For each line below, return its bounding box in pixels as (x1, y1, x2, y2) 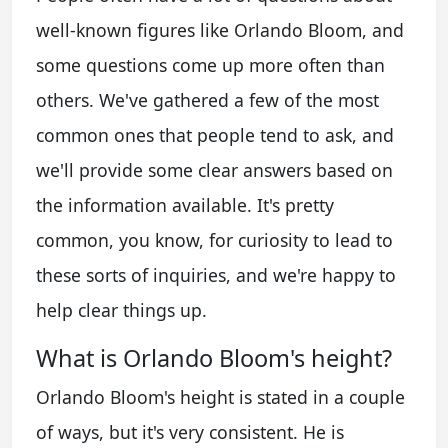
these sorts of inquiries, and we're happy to (36, 262, 396, 287)
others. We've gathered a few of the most (36, 87, 379, 112)
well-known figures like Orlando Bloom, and (36, 17, 404, 42)
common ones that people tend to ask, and (36, 122, 394, 147)
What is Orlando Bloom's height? (36, 341, 392, 374)
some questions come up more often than (36, 52, 385, 77)
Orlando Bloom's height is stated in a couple (36, 384, 405, 409)
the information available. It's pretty (36, 192, 334, 217)
